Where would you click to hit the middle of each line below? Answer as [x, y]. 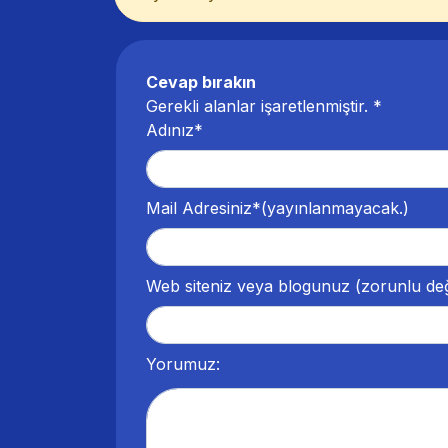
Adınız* [174, 129]
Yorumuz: [183, 363]
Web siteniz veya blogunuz [248, 285]
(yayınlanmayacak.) [335, 207]
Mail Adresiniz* [203, 207]
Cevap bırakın [201, 81]
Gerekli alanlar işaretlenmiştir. [259, 105]
